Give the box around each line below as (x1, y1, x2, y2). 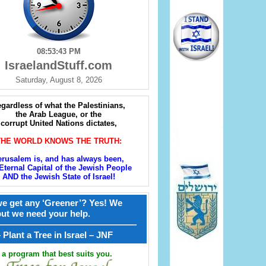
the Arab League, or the (15, 110, 102, 119)
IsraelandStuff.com (5, 59, 112, 72)
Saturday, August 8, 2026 (15, 75, 102, 85)
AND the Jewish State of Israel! (2, 172, 115, 182)
